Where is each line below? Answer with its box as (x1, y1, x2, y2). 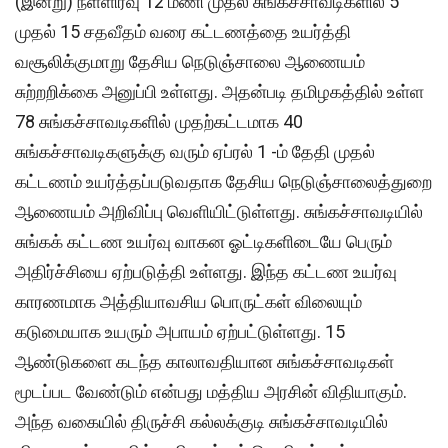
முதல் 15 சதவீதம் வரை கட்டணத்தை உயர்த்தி (15, 21, 351, 43)
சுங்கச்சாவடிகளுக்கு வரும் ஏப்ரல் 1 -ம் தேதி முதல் (15, 141, 375, 163)
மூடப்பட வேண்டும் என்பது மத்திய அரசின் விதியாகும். (15, 381, 407, 403)
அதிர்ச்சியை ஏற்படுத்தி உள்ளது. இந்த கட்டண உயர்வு (15, 261, 397, 283)
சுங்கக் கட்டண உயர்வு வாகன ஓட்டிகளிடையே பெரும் (15, 231, 392, 253)
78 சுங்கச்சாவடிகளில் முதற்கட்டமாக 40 (15, 111, 303, 133)
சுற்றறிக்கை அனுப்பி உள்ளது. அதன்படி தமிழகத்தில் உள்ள (15, 81, 424, 103)
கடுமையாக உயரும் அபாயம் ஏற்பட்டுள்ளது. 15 (15, 321, 345, 343)
